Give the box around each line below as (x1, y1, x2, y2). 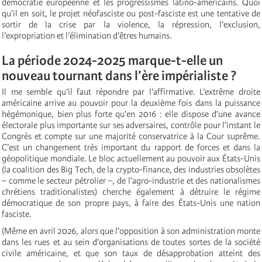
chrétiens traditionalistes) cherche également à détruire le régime (2, 186, 260, 197)
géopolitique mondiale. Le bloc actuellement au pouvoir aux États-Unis (2, 153, 260, 164)
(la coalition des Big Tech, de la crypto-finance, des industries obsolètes (2, 164, 260, 175)
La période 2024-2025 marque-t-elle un (2, 52, 223, 68)
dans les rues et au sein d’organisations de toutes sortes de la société (2, 236, 260, 247)
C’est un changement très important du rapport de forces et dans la (2, 142, 260, 153)
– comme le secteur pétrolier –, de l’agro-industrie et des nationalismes (2, 175, 260, 186)
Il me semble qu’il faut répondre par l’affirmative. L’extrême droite (2, 86, 260, 97)
